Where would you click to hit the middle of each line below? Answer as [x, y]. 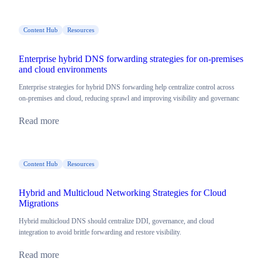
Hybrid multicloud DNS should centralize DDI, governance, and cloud [116, 221]
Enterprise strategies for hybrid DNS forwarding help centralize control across [127, 87]
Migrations [39, 204]
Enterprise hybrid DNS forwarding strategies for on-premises [131, 59]
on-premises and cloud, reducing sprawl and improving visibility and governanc [129, 99]
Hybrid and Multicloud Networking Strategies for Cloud [123, 193]
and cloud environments [63, 70]
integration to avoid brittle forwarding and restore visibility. [100, 232]
